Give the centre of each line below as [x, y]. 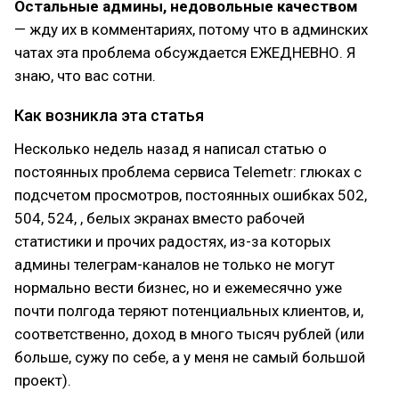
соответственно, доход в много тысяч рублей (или [189, 334]
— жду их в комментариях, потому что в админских [191, 29]
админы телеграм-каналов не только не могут [175, 265]
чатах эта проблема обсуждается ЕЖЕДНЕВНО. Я [185, 53]
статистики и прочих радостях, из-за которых [172, 241]
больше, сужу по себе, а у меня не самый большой [190, 357]
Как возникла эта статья [109, 115]
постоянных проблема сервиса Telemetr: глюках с [188, 172]
